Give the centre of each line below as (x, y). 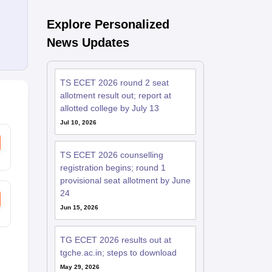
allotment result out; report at (115, 95)
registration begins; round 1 (113, 168)
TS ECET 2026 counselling (111, 155)
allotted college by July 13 (109, 108)
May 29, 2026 (80, 267)
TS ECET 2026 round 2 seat (114, 83)
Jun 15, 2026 (79, 207)
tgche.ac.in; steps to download (118, 253)
